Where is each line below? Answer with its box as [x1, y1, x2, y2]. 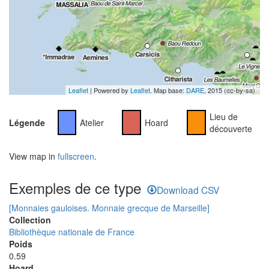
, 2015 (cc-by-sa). [204, 85, 257, 95]
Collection [9, 214, 51, 226]
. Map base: [150, 85, 186, 95]
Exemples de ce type [9, 177, 141, 198]
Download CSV [157, 183, 219, 196]
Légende [9, 116, 45, 128]
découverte [210, 122, 252, 134]
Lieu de [210, 110, 238, 122]
